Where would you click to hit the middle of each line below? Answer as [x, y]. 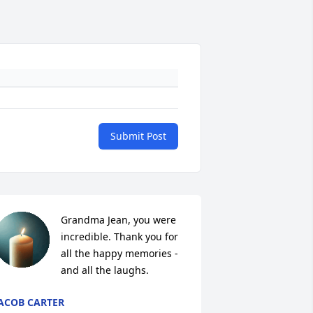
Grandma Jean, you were [118, 220]
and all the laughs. [104, 270]
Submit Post [138, 136]
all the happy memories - [119, 254]
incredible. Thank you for [119, 237]
